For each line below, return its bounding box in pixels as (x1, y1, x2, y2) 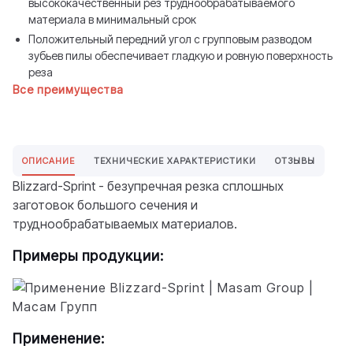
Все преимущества (13, 83, 124, 96)
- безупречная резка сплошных (95, 178, 284, 194)
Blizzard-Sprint (13, 178, 95, 194)
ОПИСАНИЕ (22, 154, 75, 166)
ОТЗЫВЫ (275, 154, 315, 166)
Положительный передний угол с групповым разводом (28, 32, 312, 46)
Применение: (13, 330, 105, 347)
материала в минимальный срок (28, 13, 196, 26)
